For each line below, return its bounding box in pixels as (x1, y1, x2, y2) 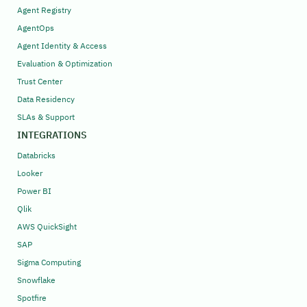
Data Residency (17, 94, 75, 105)
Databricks (17, 150, 56, 161)
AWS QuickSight (17, 221, 77, 232)
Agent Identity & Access (17, 40, 107, 51)
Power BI (17, 186, 51, 197)
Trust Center (17, 76, 62, 87)
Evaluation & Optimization (17, 58, 112, 69)
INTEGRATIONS (17, 129, 87, 142)
